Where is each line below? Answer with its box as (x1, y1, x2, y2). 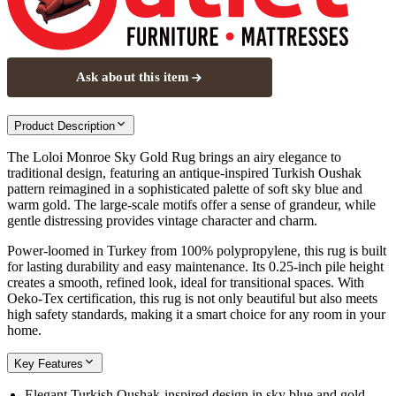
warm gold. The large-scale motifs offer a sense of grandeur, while (7, 197, 376, 213)
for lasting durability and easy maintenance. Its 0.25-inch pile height (7, 259, 384, 275)
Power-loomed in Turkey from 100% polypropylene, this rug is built (7, 243, 386, 259)
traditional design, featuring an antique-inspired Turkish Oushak (7, 165, 362, 181)
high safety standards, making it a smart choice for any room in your (7, 307, 385, 323)
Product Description (14, 119, 115, 133)
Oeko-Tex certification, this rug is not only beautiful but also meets (7, 291, 377, 307)
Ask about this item (75, 70, 190, 85)
